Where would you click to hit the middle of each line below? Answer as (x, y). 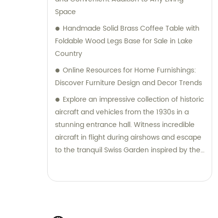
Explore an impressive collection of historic (133, 100)
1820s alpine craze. (86, 163)
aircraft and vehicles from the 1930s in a (122, 112)
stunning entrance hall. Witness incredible (125, 125)
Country (69, 54)
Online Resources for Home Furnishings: (129, 71)
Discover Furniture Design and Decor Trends (128, 83)
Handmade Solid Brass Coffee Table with (131, 29)
